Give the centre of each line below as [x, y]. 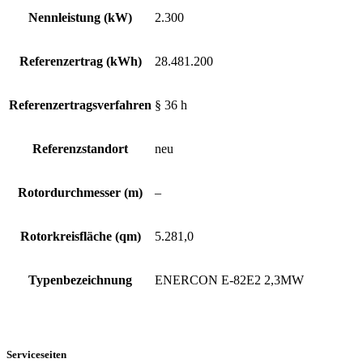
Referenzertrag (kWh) [80, 61]
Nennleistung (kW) [80, 17]
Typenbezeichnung [80, 280]
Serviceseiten [36, 354]
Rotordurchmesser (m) [80, 192]
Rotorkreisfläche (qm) [80, 236]
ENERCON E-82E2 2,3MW [229, 280]
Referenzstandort [80, 148]
